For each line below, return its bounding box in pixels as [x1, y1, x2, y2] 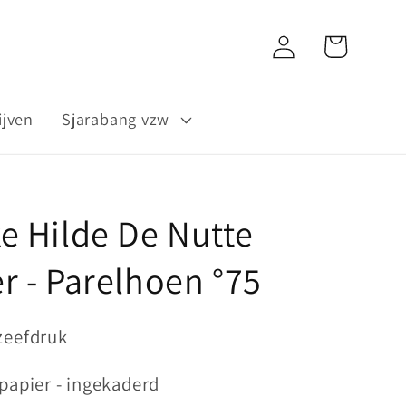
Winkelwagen [285, 34, 384, 57]
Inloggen [249, 34, 316, 57]
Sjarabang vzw [62, 108, 170, 130]
